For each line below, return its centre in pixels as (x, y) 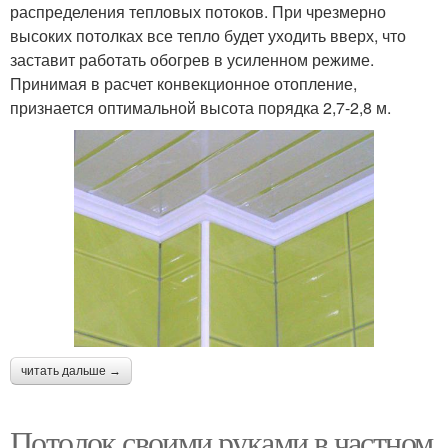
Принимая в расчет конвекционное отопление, (183, 83)
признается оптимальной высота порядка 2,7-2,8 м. (200, 107)
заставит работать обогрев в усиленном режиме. (192, 59)
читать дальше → (71, 371)
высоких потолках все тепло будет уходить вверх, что (208, 35)
